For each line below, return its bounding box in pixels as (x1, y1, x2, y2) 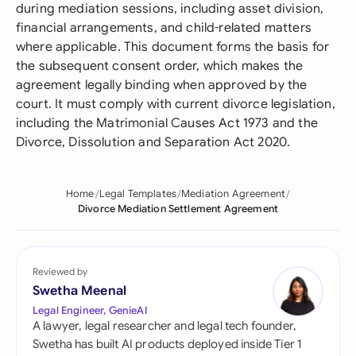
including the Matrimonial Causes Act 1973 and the (16, 115, 318, 131)
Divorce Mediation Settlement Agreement (77, 203, 279, 215)
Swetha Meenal (33, 283, 127, 299)
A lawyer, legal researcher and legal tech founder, (33, 319, 297, 333)
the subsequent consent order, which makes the (16, 58, 304, 74)
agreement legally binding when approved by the (16, 77, 308, 93)
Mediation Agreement (181, 188, 286, 200)
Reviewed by (33, 265, 87, 277)
